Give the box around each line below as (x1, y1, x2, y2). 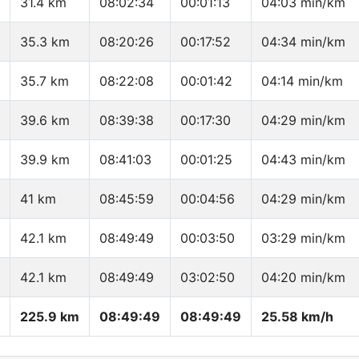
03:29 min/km (261, 230, 345, 247)
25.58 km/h (261, 309, 333, 325)
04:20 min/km (261, 269, 345, 286)
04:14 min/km (261, 73, 343, 90)
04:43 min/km (261, 151, 345, 168)
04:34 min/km (261, 34, 345, 50)
